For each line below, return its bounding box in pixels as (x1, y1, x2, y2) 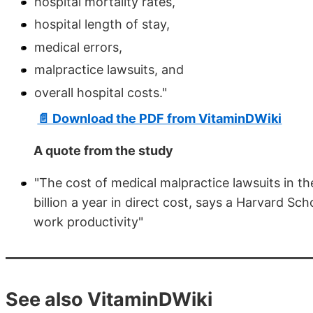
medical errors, (34, 39, 122, 54)
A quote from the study (34, 143, 173, 158)
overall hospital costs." (34, 85, 167, 100)
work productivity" (34, 214, 143, 229)
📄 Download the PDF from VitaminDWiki (37, 110, 282, 126)
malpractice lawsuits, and (34, 62, 184, 78)
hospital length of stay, (34, 17, 170, 32)
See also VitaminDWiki (6, 287, 212, 311)
